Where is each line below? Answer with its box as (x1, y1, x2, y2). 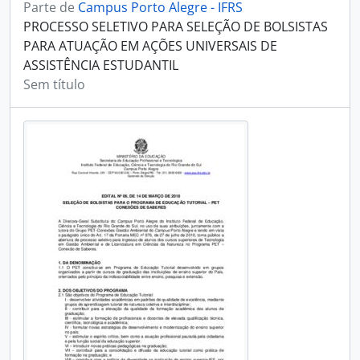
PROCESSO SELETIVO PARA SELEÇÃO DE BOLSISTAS (23, 18, 328, 35)
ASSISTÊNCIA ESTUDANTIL (23, 56, 178, 74)
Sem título (23, 76, 85, 93)
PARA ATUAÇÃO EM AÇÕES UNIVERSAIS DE (23, 37, 277, 55)
